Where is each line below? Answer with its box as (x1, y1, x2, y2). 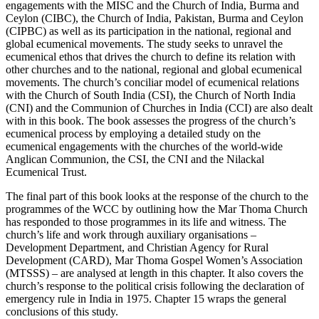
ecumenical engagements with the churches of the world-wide (6, 140, 283, 152)
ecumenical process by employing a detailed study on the (6, 127, 261, 140)
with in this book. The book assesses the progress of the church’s (6, 114, 296, 127)
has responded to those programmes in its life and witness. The (6, 215, 286, 228)
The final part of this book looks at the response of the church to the (6, 189, 308, 202)
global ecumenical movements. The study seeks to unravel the (6, 37, 283, 50)
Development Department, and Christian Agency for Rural (6, 241, 268, 253)
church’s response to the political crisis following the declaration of (6, 279, 304, 292)
